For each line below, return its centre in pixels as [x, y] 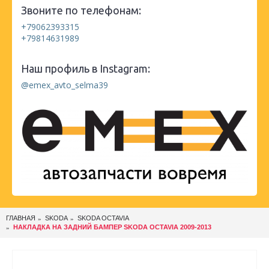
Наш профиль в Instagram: [86, 69]
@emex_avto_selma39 [65, 85]
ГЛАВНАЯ [21, 218]
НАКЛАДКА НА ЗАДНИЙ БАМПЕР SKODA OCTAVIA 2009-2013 [112, 227]
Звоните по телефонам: [81, 11]
